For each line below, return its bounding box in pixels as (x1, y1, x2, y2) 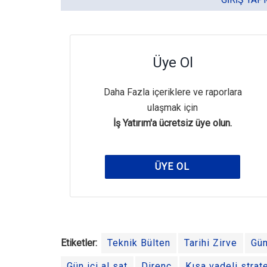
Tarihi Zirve (184, 237, 237, 249)
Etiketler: (61, 237, 97, 249)
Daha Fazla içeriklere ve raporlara (103, 86, 242, 98)
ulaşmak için (147, 102, 198, 114)
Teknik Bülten (107, 237, 170, 249)
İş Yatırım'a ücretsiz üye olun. (113, 117, 232, 129)
